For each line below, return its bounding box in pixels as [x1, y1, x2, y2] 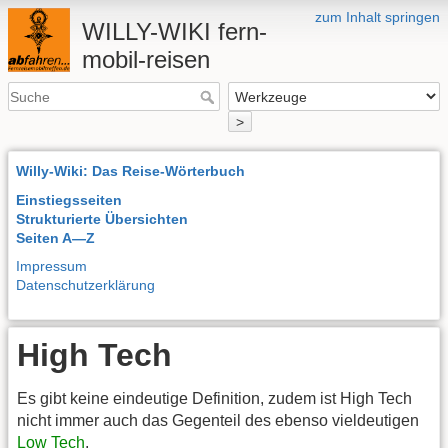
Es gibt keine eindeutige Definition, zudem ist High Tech [17, 390, 412, 408]
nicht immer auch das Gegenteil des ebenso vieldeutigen [17, 412, 419, 430]
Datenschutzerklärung [16, 277, 155, 294]
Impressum [16, 258, 87, 275]
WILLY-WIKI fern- [81, 18, 267, 45]
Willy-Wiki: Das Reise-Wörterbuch [16, 162, 245, 179]
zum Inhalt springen [315, 9, 440, 25]
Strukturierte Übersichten [16, 210, 188, 227]
